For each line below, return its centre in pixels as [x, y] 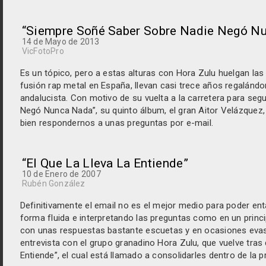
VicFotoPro [43, 51]
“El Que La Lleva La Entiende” [105, 163]
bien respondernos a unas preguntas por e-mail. [117, 123]
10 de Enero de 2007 [61, 174]
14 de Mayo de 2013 [61, 42]
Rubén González [53, 183]
